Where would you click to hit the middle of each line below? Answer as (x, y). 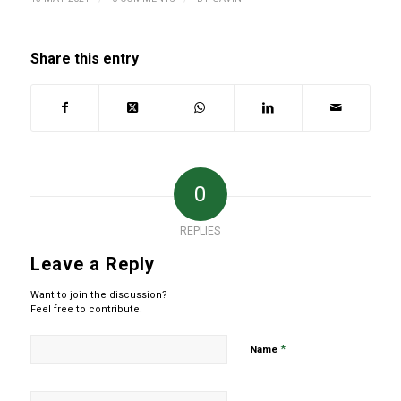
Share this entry (84, 59)
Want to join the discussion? (98, 295)
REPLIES (200, 231)
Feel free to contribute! (86, 310)
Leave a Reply (92, 264)
